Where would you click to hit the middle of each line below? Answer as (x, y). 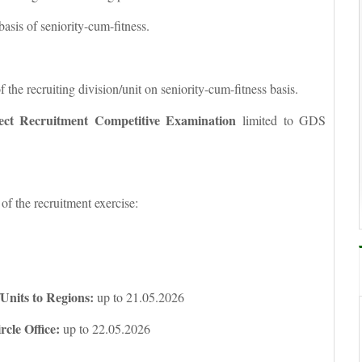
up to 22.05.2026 (105, 328)
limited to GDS (281, 120)
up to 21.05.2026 (139, 297)
